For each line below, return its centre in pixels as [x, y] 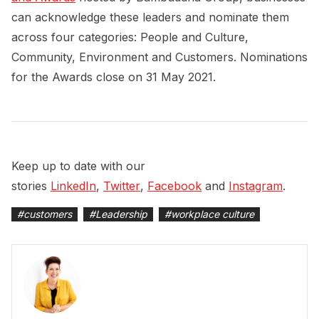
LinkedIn [73, 185]
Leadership [121, 214]
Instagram [256, 185]
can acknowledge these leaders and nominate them [150, 17]
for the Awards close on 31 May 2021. [114, 77]
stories [31, 185]
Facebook [174, 185]
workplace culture [213, 214]
